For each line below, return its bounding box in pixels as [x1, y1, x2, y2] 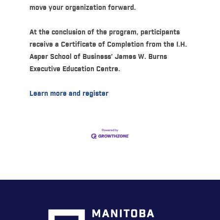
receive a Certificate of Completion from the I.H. [29, 40, 187, 49]
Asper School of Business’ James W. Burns [29, 52, 167, 61]
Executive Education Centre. [29, 64, 120, 74]
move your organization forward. [29, 3, 136, 12]
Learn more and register [29, 89, 109, 98]
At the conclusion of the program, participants [29, 27, 180, 37]
